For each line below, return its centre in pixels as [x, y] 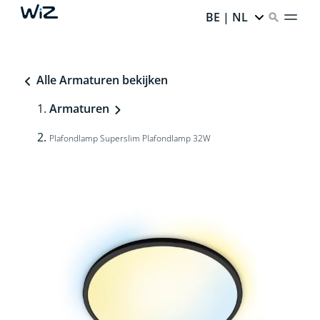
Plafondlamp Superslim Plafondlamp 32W [130, 138]
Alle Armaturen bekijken [100, 80]
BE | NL [227, 17]
